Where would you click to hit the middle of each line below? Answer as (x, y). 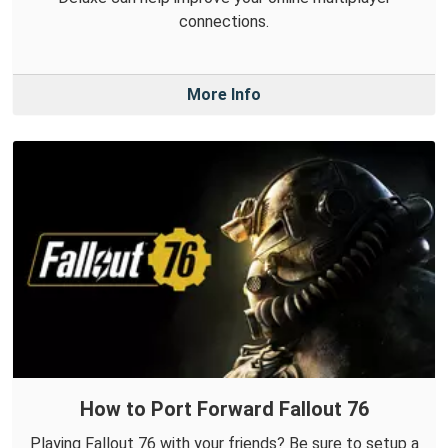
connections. (224, 22)
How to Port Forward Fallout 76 (224, 408)
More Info (224, 95)
